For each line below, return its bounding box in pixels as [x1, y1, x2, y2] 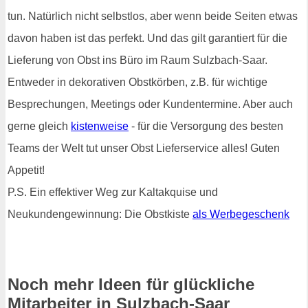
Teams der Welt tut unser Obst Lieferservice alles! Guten [8, 142, 280, 154]
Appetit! [8, 164, 45, 176]
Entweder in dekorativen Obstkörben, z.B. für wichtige [8, 76, 267, 88]
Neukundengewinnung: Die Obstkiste [8, 208, 192, 220]
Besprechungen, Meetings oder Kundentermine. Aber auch [8, 98, 293, 110]
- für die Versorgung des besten [129, 120, 283, 132]
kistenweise [71, 120, 129, 132]
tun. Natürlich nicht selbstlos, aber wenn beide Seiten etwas [8, 10, 298, 22]
